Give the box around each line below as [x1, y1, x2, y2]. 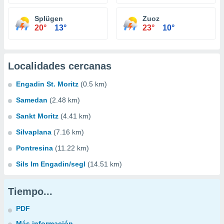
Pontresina [16, 144, 53, 152]
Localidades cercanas [8, 60, 111, 71]
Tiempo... [8, 186, 52, 197]
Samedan [16, 96, 47, 104]
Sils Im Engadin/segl [16, 160, 85, 168]
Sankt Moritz [16, 112, 58, 120]
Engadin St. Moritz [16, 80, 78, 88]
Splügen [34, 14, 63, 22]
